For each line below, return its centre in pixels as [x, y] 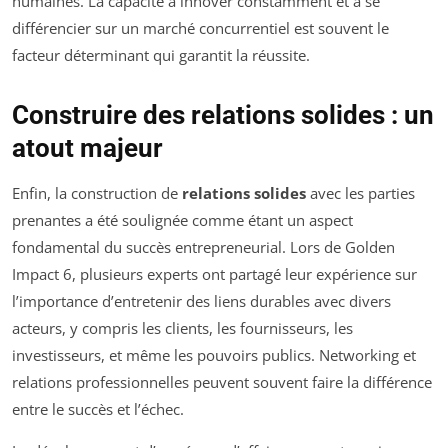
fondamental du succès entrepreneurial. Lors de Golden [203, 247]
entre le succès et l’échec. [98, 409]
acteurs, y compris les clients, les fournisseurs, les [182, 328]
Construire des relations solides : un [223, 115]
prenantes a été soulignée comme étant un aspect [182, 220]
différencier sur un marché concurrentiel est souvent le [200, 28]
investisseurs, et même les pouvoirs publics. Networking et [214, 355]
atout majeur [87, 148]
